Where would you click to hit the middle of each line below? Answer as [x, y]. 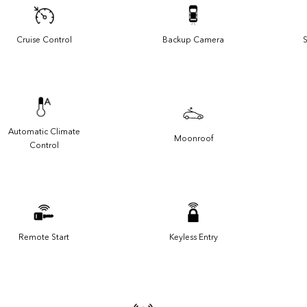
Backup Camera [193, 39]
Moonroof [193, 138]
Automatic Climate [44, 131]
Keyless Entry [193, 237]
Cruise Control [44, 39]
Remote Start [44, 237]
